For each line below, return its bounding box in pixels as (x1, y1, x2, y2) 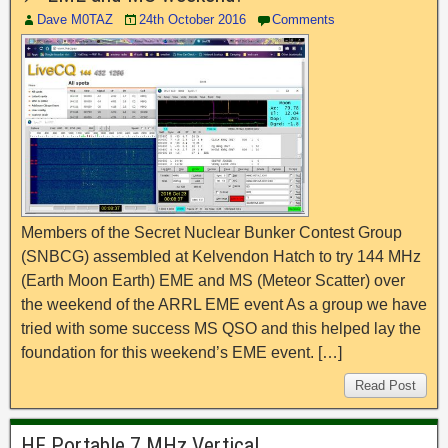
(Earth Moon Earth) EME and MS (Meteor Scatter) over (21, 272, 405, 290)
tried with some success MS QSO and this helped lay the (21, 320, 421, 338)
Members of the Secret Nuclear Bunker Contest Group (21, 224, 402, 242)
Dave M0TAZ (37, 12, 113, 28)
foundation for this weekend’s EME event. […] (21, 344, 342, 362)
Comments (272, 12, 335, 28)
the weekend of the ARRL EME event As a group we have (21, 296, 427, 314)
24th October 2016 (139, 12, 246, 28)
